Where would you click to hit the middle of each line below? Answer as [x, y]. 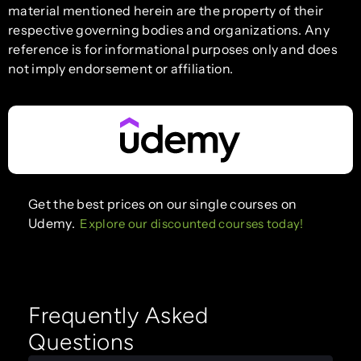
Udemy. [54, 224]
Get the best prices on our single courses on [163, 204]
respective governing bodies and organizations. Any [169, 29]
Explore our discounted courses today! [192, 224]
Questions [81, 341]
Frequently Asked [118, 315]
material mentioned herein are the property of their [166, 10]
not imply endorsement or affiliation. [121, 68]
